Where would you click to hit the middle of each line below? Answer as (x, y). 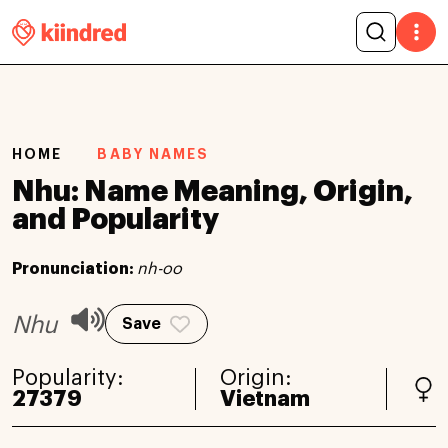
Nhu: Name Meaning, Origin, (212, 191)
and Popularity (115, 219)
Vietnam (264, 398)
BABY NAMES (153, 154)
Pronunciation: (74, 268)
